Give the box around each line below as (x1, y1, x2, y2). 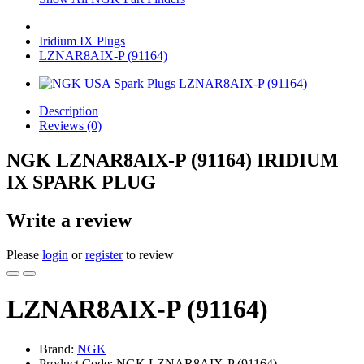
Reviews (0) (39, 119, 102, 132)
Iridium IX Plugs (39, 34, 125, 48)
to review (123, 247, 174, 262)
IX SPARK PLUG (6, 171, 156, 193)
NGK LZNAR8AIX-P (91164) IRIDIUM (6, 149, 339, 171)
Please (6, 247, 42, 262)
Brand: (39, 341, 77, 356)
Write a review (6, 209, 132, 231)
